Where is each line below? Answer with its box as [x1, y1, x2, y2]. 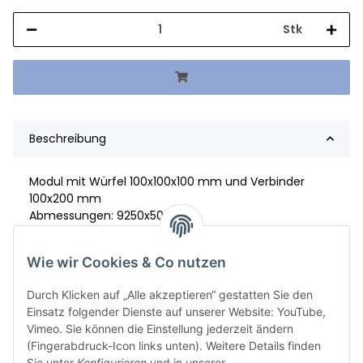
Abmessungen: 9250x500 [29, 207, 171, 224]
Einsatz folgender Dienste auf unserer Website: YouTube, [27, 305, 326, 319]
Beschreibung [29, 130, 106, 147]
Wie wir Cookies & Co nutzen [27, 254, 226, 271]
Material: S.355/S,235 [29, 224, 143, 241]
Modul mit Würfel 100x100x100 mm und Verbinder [29, 173, 305, 190]
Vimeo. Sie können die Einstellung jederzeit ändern [27, 322, 293, 336]
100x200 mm [29, 190, 101, 207]
